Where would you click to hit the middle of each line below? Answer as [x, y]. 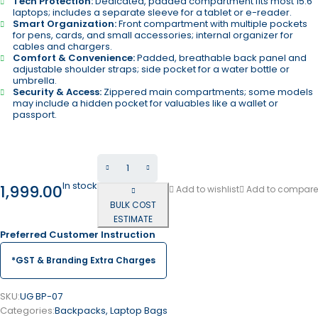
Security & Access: [57, 92]
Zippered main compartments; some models [207, 92]
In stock [80, 185]
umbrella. [35, 81]
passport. [35, 115]
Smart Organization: [65, 24]
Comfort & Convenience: [74, 58]
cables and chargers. [62, 46]
